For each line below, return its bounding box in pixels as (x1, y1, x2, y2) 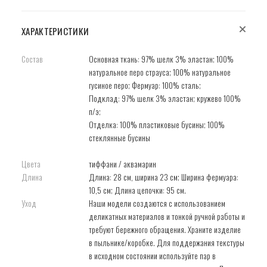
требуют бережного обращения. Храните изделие (88, 223, 241, 236)
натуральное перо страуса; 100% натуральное (88, 66, 231, 79)
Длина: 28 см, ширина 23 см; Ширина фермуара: (88, 171, 238, 184)
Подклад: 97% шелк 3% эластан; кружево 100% (88, 92, 241, 105)
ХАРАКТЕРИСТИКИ (21, 24, 89, 38)
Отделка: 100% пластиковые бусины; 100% (88, 119, 225, 131)
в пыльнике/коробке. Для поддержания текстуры (88, 237, 244, 249)
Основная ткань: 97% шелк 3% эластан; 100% (88, 53, 234, 66)
